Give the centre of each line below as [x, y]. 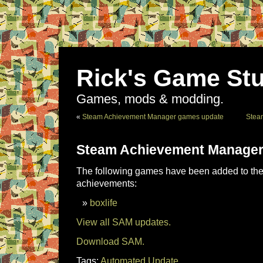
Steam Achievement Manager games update [153, 117]
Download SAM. [110, 241]
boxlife [104, 203]
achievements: [107, 183]
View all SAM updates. [124, 222]
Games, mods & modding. [150, 99]
